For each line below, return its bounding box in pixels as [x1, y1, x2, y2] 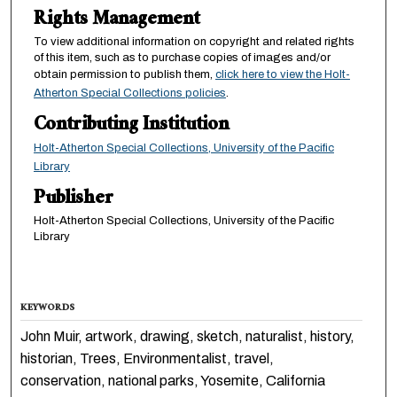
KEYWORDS [20, 300, 75, 319]
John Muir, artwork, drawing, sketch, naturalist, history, [20, 329, 355, 345]
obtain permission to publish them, [33, 68, 215, 82]
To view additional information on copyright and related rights [33, 35, 354, 49]
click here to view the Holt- [214, 68, 350, 82]
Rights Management [33, 3, 199, 40]
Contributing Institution [33, 108, 229, 145]
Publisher [33, 182, 113, 219]
